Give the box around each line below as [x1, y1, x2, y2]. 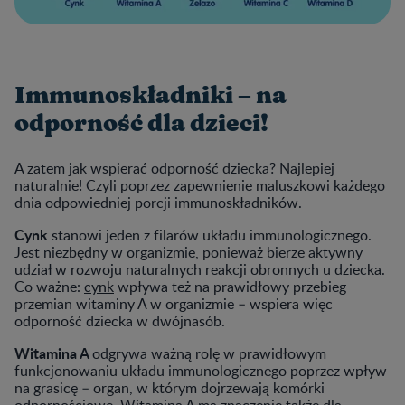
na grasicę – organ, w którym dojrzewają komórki [14, 377, 325, 398]
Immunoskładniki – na [14, 83, 287, 108]
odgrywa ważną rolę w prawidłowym [92, 343, 326, 363]
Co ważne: [14, 276, 84, 297]
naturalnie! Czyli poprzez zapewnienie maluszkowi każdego [14, 174, 385, 195]
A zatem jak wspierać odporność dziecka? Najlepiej [14, 157, 334, 178]
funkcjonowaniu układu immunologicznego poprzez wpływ [14, 360, 387, 381]
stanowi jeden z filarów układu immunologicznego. [52, 224, 372, 245]
